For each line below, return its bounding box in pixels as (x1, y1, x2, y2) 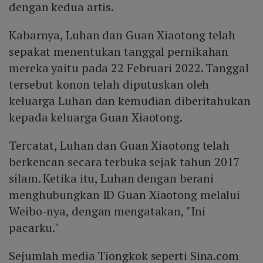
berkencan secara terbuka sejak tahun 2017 (9, 153, 240, 170)
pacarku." (9, 219, 60, 235)
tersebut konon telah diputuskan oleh (9, 76, 210, 92)
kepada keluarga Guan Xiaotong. (9, 109, 183, 125)
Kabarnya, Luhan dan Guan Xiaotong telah (9, 26, 236, 43)
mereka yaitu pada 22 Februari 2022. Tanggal (9, 59, 249, 76)
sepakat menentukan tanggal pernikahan (9, 43, 229, 59)
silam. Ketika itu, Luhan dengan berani (9, 170, 214, 186)
